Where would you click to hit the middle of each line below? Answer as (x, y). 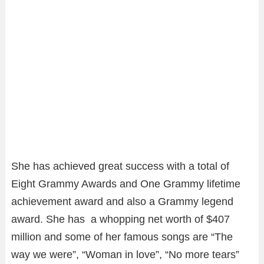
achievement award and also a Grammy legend (122, 201)
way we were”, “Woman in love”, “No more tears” (125, 254)
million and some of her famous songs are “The (122, 237)
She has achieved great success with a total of (120, 166)
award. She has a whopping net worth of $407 (121, 219)
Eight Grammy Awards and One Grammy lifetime (126, 184)
